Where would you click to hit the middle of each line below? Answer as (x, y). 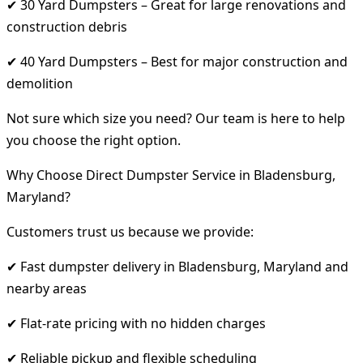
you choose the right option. (94, 140)
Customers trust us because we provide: (130, 231)
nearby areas (47, 288)
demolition (40, 83)
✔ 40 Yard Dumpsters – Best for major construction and (177, 61)
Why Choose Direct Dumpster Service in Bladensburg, (171, 175)
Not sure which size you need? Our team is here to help (176, 118)
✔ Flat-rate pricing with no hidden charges (136, 323)
